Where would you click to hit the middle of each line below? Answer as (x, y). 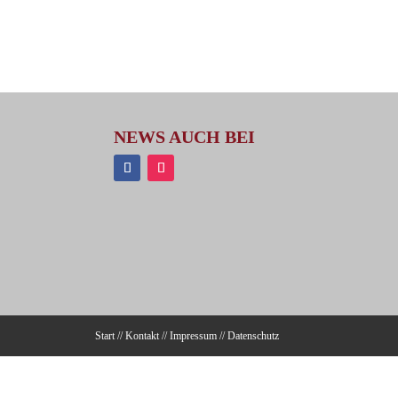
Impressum (193, 335)
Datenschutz (253, 335)
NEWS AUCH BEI (185, 136)
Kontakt (142, 335)
